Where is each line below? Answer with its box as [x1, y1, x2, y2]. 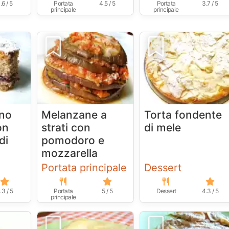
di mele [144, 121, 181, 134]
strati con [41, 121, 91, 134]
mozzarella [41, 146, 98, 159]
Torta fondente [144, 108, 222, 121]
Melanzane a [41, 108, 107, 121]
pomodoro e [41, 133, 105, 147]
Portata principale [41, 161, 127, 174]
